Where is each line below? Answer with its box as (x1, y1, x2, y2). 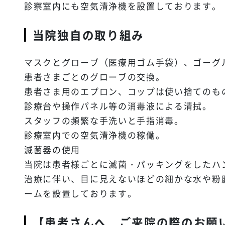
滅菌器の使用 (24, 143, 81, 156)
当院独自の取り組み (32, 26, 145, 43)
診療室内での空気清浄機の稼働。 (24, 128, 165, 141)
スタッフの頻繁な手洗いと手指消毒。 (24, 114, 184, 127)
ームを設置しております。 (24, 186, 137, 199)
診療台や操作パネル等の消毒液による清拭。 (24, 99, 212, 112)
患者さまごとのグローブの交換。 (24, 70, 165, 83)
